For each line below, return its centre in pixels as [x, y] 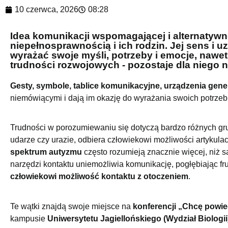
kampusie [29, 218]
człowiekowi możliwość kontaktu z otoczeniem [99, 177]
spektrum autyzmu [46, 152]
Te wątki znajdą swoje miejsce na [72, 206]
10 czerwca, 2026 [47, 9]
